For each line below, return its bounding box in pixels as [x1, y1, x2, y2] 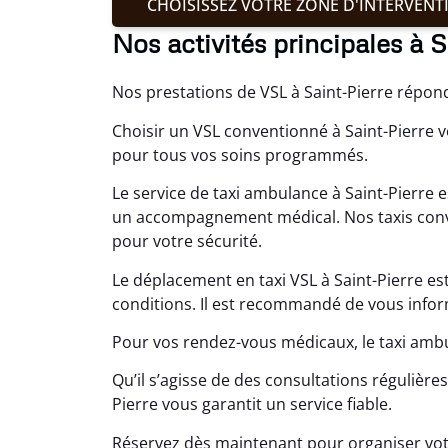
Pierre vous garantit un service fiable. [112, 393, 392, 416]
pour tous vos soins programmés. [112, 143, 368, 166]
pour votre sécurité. [112, 230, 262, 253]
